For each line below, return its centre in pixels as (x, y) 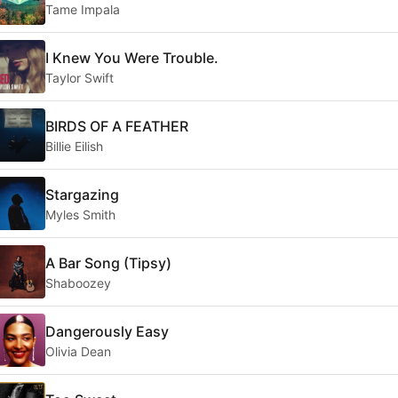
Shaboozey (78, 283)
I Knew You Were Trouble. (132, 57)
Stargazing (82, 194)
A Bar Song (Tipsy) (108, 263)
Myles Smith (80, 214)
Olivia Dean (78, 351)
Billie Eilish (74, 146)
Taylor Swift (80, 77)
